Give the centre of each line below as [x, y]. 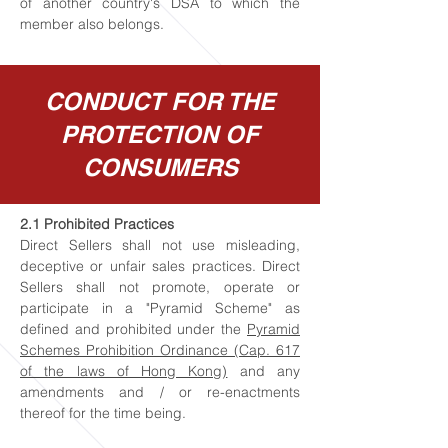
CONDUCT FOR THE [160, 101]
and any [264, 371]
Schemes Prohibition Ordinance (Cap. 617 [160, 350]
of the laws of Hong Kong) [124, 371]
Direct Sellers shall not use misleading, [160, 245]
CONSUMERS [160, 167]
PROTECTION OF [160, 134]
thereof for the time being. [103, 413]
